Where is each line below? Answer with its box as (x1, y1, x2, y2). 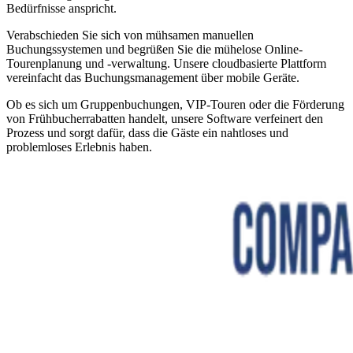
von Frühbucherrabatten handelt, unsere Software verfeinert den (6, 112, 323, 126)
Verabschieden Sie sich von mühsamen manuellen (6, 28, 254, 43)
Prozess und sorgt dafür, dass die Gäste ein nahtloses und (6, 126, 288, 140)
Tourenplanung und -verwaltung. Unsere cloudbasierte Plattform (6, 57, 326, 71)
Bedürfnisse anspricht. (6, 2, 117, 16)
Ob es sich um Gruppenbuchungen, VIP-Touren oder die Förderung (6, 98, 344, 112)
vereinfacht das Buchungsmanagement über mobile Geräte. (6, 71, 299, 85)
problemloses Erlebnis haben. (6, 140, 152, 154)
